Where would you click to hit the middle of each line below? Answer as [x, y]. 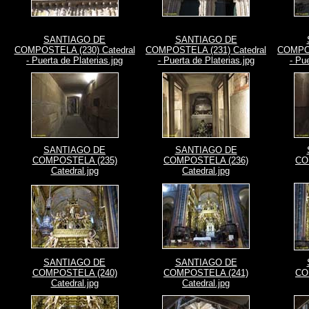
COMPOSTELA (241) [206, 273]
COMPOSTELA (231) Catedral [206, 50]
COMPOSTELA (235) [74, 160]
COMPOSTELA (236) [206, 160]
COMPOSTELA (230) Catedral [74, 50]
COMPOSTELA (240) [74, 273]
